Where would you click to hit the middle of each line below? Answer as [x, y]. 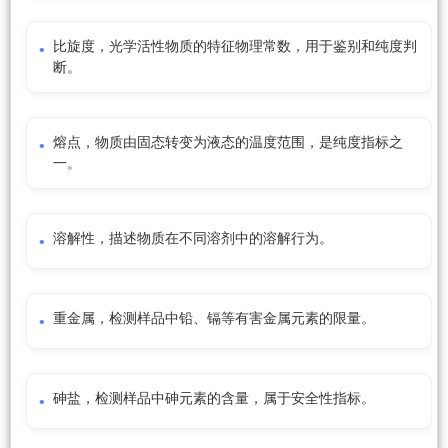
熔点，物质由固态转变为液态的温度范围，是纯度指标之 [228, 143]
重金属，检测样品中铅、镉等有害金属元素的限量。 [214, 319]
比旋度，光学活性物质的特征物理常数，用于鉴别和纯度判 [235, 47]
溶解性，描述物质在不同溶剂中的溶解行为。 [193, 239]
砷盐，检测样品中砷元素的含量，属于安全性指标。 [214, 399]
